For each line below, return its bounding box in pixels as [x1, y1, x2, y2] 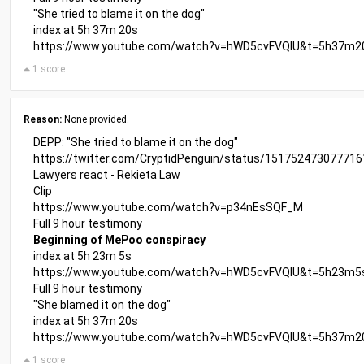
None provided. [62, 114, 129, 125]
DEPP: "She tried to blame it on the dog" [33, 136, 238, 149]
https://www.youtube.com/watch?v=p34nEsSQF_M [33, 201, 303, 214]
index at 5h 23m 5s [33, 249, 132, 262]
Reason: [24, 114, 62, 125]
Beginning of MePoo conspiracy [33, 233, 206, 246]
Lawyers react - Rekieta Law [33, 168, 180, 181]
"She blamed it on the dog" [33, 298, 171, 311]
